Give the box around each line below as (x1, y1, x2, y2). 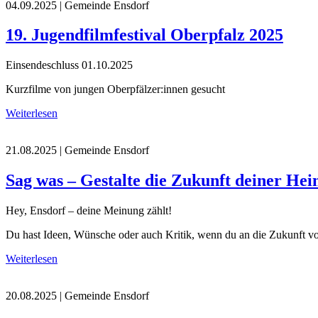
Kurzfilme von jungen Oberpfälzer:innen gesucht (6, 83, 225, 96)
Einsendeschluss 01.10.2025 (6, 59, 133, 72)
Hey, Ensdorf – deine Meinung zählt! (6, 204, 172, 217)
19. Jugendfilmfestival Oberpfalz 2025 (6, 26, 283, 45)
